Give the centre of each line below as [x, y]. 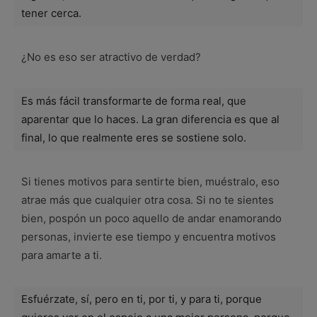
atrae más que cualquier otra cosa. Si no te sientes [148, 200]
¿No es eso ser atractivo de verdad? [111, 57]
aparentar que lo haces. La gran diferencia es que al [150, 119]
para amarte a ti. [62, 255]
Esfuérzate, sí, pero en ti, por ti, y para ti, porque [142, 299]
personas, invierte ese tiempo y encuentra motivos [149, 236]
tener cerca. [51, 13]
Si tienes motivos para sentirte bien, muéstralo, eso [150, 181]
